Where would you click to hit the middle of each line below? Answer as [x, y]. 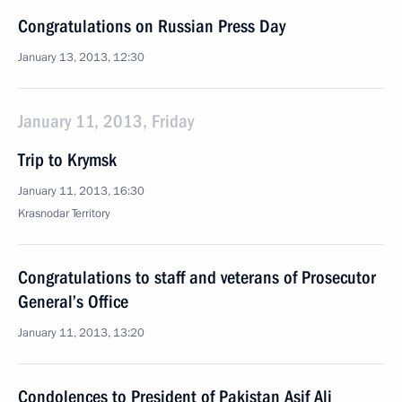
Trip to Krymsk [67, 160]
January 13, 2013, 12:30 [81, 57]
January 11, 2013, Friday [106, 121]
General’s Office [73, 301]
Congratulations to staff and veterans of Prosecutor [197, 277]
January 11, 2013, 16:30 [81, 191]
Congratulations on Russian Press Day [152, 26]
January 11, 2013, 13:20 [81, 333]
